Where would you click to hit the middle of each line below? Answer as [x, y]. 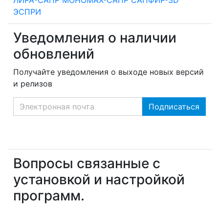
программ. [49, 195]
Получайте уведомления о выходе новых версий [109, 72]
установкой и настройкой [99, 179]
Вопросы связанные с [87, 163]
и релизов [33, 83]
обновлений [54, 54]
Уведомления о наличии [95, 37]
